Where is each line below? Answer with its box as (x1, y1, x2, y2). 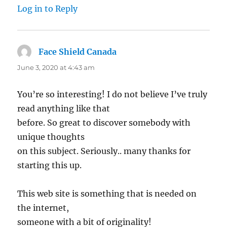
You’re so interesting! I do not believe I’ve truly (17, 89, 208, 100)
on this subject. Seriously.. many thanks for (17, 146, 191, 157)
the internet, (17, 203, 69, 213)
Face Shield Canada (39, 47, 117, 57)
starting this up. (17, 160, 82, 171)
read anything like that (17, 103, 110, 114)
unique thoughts (17, 132, 85, 142)
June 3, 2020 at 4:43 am (17, 63, 95, 72)
